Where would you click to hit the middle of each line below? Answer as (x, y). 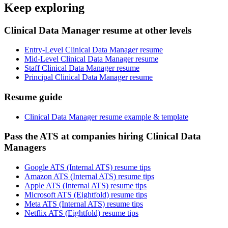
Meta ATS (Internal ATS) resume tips (84, 204)
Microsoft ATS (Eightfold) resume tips (86, 195)
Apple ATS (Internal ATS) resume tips (85, 186)
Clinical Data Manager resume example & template (106, 117)
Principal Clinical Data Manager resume (89, 77)
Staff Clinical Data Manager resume (82, 68)
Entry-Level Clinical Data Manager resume (94, 50)
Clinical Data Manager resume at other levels (98, 30)
